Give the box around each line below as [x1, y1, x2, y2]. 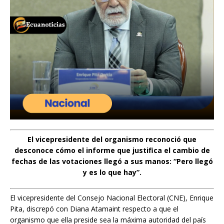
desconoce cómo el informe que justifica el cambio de [14, 145, 210, 155]
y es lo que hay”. [82, 167, 141, 177]
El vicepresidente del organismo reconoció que [27, 134, 196, 144]
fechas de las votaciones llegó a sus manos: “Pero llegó [11, 156, 213, 166]
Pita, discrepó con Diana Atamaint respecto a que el [10, 203, 178, 213]
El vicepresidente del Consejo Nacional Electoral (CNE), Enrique [10, 192, 213, 202]
